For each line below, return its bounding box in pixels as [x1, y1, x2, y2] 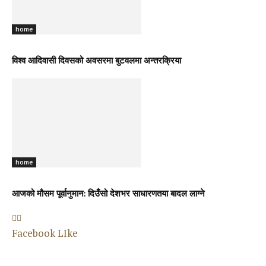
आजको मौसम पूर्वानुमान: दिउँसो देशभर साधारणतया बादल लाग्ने [12, 190, 205, 199]
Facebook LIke [12, 226, 78, 240]
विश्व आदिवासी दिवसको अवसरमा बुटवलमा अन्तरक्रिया [12, 57, 181, 66]
